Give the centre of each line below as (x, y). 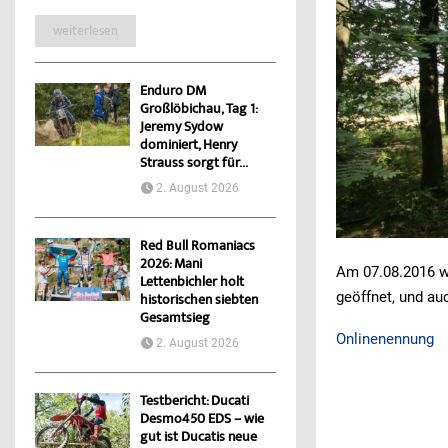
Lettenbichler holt (192, 283)
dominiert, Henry (188, 146)
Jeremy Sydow (181, 128)
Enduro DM (173, 92)
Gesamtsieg (175, 319)
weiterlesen (85, 31)
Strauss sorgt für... (194, 164)
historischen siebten (199, 301)
